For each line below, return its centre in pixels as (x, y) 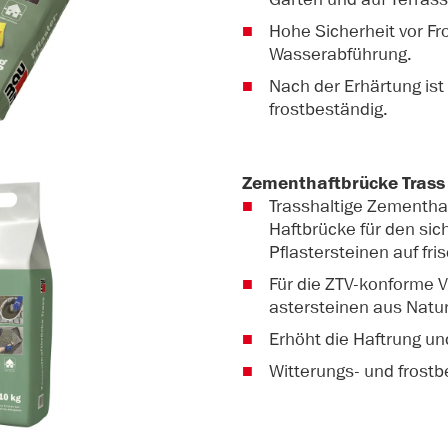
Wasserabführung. (340, 53)
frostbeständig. (328, 108)
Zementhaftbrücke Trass (343, 184)
